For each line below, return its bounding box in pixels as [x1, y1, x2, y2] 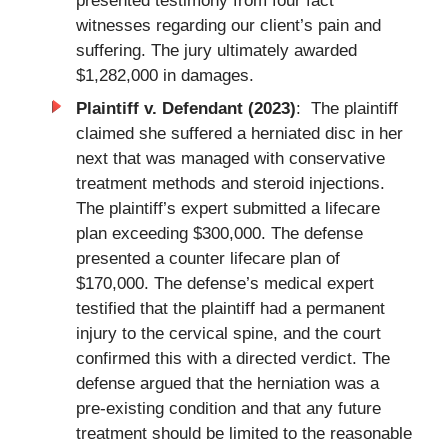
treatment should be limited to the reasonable [75, 424, 412, 444]
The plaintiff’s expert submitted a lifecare [75, 199, 380, 219]
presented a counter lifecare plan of [75, 249, 340, 269]
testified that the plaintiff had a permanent [75, 299, 385, 319]
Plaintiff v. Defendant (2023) [75, 99, 296, 119]
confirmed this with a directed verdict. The [75, 349, 390, 369]
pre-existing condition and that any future [75, 399, 381, 419]
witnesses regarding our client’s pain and [75, 15, 381, 35]
